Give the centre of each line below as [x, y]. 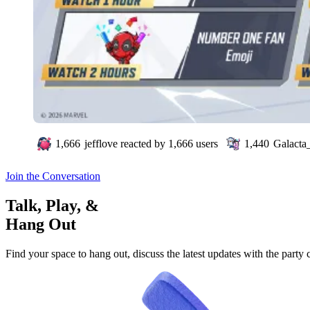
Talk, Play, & [52, 205]
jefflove [101, 144]
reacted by [143, 144]
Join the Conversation [53, 176]
